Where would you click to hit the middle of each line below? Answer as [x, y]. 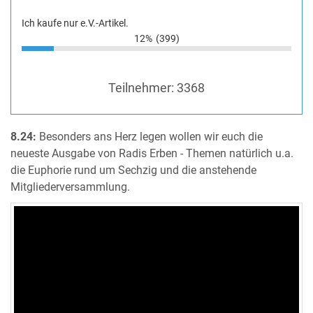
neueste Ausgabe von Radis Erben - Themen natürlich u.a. [152, 154]
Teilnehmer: [143, 88]
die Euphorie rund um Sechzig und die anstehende [133, 171]
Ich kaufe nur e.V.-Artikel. [75, 23]
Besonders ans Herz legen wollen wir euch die [150, 137]
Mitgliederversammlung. [70, 188]
